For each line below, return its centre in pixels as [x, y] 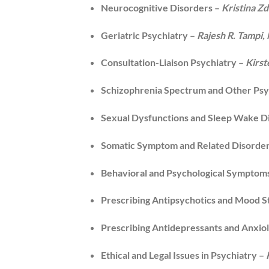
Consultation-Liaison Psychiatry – [173, 62]
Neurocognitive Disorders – [161, 7]
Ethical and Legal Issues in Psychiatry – [183, 255]
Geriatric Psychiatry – [149, 35]
